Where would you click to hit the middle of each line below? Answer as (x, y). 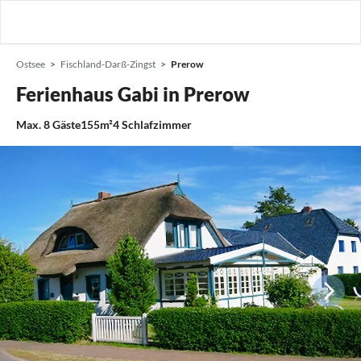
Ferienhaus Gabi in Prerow (133, 94)
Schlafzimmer (157, 124)
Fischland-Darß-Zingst (108, 64)
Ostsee (31, 64)
